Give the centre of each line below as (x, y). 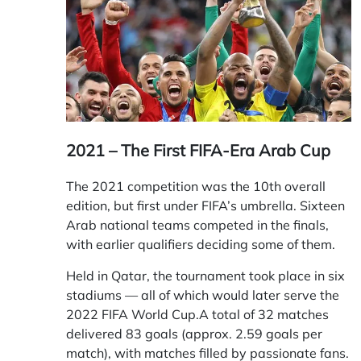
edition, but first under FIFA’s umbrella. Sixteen (205, 205)
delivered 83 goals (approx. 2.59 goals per (194, 333)
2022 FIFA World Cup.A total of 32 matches (197, 314)
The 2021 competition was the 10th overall (196, 186)
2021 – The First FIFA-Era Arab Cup (198, 150)
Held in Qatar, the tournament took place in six (205, 275)
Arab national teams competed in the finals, (197, 224)
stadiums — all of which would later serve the (203, 295)
